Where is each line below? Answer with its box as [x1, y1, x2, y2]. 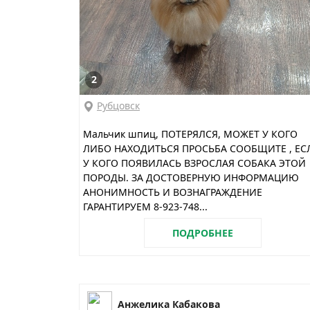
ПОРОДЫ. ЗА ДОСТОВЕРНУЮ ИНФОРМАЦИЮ [83, 170, 299, 184]
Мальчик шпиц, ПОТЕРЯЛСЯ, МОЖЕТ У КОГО [83, 127, 298, 140]
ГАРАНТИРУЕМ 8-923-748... [83, 199, 208, 213]
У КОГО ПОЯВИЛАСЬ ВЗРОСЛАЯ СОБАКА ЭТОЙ [83, 156, 306, 170]
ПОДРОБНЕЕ [172, 226, 234, 240]
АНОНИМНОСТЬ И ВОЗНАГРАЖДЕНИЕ [83, 185, 262, 199]
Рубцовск [97, 98, 140, 112]
